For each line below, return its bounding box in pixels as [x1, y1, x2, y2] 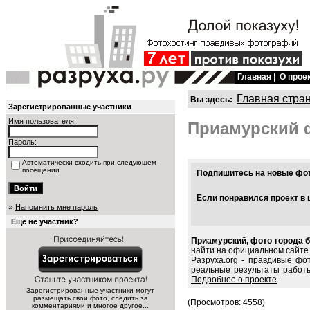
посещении [22, 166, 60, 174]
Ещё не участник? [11, 217, 78, 226]
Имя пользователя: [8, 117, 76, 125]
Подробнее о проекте [191, 275, 277, 285]
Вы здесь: [190, 95, 232, 104]
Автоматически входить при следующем [22, 158, 156, 166]
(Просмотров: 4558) [188, 298, 265, 307]
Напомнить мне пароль [15, 203, 98, 211]
